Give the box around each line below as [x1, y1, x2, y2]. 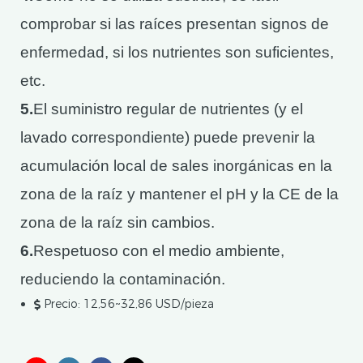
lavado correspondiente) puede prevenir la [20, 129, 315, 146]
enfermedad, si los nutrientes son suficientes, [20, 44, 334, 61]
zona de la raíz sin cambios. [20, 214, 215, 231]
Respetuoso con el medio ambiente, [33, 242, 284, 259]
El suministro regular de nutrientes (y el [33, 100, 303, 117]
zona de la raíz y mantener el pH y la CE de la [20, 186, 339, 203]
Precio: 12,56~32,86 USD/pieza [43, 297, 214, 311]
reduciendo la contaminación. [20, 271, 225, 288]
